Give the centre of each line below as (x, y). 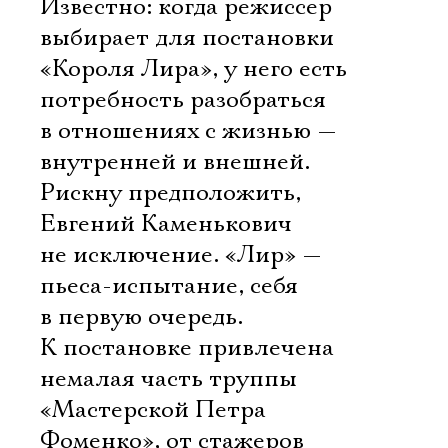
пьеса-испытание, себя (169, 286)
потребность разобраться (183, 100)
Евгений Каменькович (166, 224)
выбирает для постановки (187, 38)
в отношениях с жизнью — (188, 131)
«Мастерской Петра (153, 410)
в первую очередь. (141, 317)
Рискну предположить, (170, 193)
